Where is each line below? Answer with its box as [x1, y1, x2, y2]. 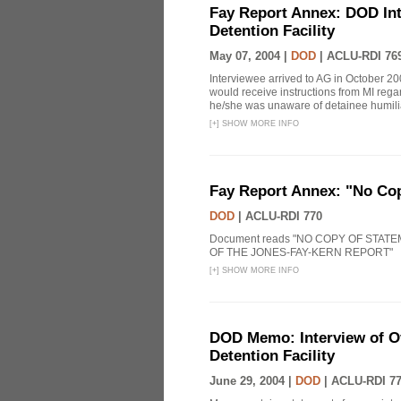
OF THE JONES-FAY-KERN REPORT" [209, 246, 393, 259]
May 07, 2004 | [209, 49, 291, 63]
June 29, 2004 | [209, 374, 295, 388]
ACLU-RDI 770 [245, 209, 322, 223]
